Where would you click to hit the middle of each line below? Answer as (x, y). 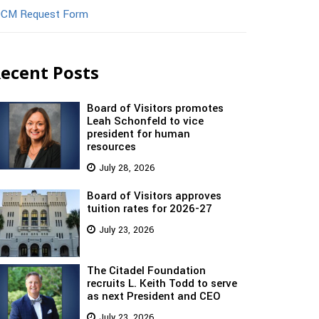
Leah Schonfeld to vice (145, 121)
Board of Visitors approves (154, 196)
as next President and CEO (154, 296)
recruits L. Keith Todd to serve (162, 283)
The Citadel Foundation (146, 270)
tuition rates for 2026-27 (150, 209)
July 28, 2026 (127, 168)
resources (111, 147)
